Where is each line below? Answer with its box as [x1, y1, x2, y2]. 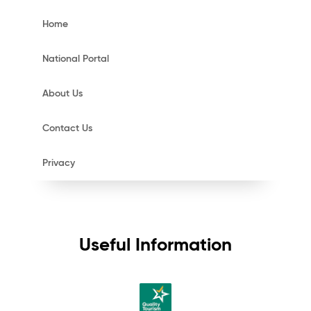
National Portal [42, 54, 109, 64]
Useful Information [79, 237, 232, 255]
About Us [42, 89, 83, 99]
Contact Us [42, 124, 92, 133]
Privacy [42, 158, 75, 168]
